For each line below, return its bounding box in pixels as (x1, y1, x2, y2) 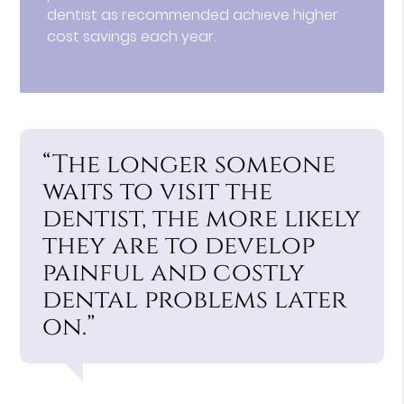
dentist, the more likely (42, 201, 362, 235)
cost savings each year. (47, 25, 216, 47)
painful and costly (42, 255, 306, 289)
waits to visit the (42, 174, 273, 208)
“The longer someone (42, 147, 336, 181)
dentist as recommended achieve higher (47, 4, 339, 25)
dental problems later (42, 282, 348, 317)
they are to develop (42, 228, 316, 262)
